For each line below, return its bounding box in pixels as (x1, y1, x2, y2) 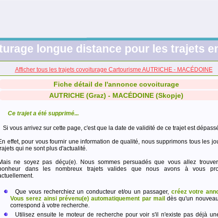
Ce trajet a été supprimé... (8, 110, 79, 117)
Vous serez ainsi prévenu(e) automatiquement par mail (10, 195, 165, 202)
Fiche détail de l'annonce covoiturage (53, 80, 179, 88)
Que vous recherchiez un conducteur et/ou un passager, (15, 188, 171, 195)
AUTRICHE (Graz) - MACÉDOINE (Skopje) (49, 91, 183, 99)
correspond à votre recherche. (10, 202, 90, 209)
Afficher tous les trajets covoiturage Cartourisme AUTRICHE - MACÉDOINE (15, 66, 213, 73)
